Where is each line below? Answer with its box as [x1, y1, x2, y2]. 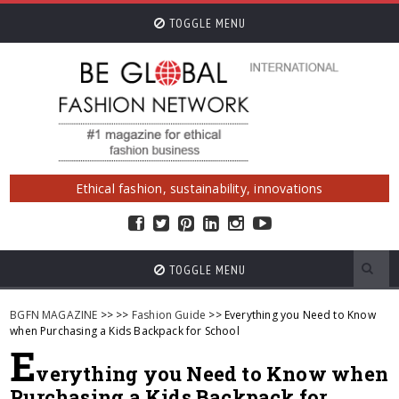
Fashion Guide [131, 307, 207, 322]
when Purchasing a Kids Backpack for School [10, 323, 240, 338]
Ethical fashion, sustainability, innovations [76, 180, 323, 197]
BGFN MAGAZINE [10, 307, 98, 322]
